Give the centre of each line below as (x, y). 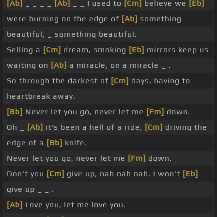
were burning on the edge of (64, 19)
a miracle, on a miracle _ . (119, 65)
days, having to (160, 81)
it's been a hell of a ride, (94, 127)
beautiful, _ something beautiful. (72, 34)
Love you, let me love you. (74, 205)
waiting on (29, 65)
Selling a (25, 50)
